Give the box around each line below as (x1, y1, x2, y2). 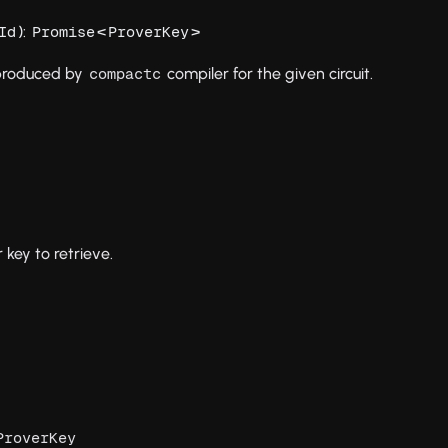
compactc (89, 65, 162, 83)
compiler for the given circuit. (163, 64, 374, 84)
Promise (32, 23, 96, 41)
